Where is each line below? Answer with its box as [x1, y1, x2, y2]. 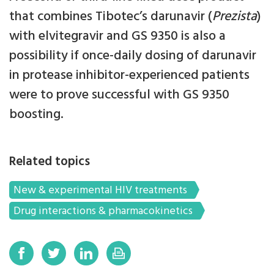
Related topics [9, 152, 90, 172]
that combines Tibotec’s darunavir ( [9, 6, 212, 28]
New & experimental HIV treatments [13, 182, 187, 199]
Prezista [212, 6, 257, 28]
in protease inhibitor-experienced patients [9, 65, 250, 86]
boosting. [9, 104, 64, 125]
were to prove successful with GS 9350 [9, 84, 229, 106]
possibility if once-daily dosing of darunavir [9, 45, 256, 67]
